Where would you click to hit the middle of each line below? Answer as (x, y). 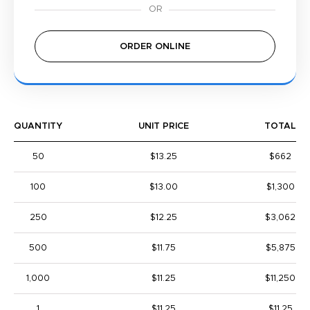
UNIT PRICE (163, 126)
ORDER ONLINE (155, 47)
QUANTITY (38, 126)
